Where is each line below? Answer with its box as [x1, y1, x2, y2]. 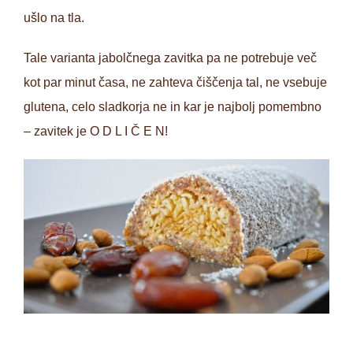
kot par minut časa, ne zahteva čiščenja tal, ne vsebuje [24, 76, 327, 90]
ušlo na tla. [24, 11, 84, 25]
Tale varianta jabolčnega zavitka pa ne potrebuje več [24, 51, 317, 65]
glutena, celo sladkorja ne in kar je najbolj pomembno [24, 100, 321, 114]
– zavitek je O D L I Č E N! [24, 124, 168, 139]
